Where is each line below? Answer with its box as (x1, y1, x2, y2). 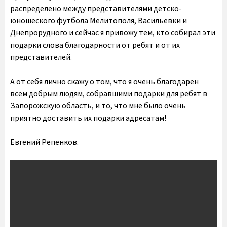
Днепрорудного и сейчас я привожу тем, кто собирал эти (10, 27, 215, 37)
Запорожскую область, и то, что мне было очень (10, 100, 186, 110)
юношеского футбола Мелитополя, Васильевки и (10, 15, 187, 25)
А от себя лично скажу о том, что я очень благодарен (10, 75, 199, 86)
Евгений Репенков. (10, 136, 79, 147)
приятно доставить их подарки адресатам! (10, 112, 166, 123)
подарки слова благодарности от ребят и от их (10, 39, 180, 50)
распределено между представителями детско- (10, 3, 182, 13)
